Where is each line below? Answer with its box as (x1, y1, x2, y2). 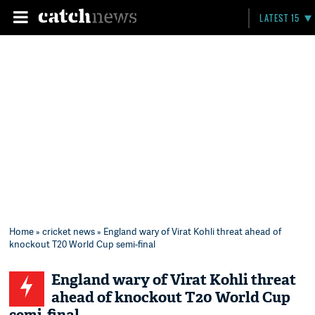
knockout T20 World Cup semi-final (9, 238, 156, 250)
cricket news (42, 225, 96, 238)
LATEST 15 (259, 12, 300, 24)
